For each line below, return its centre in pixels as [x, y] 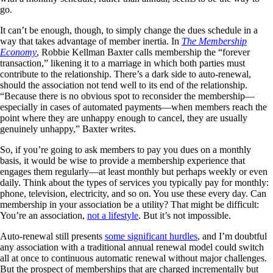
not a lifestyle [113, 216]
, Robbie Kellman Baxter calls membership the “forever [143, 52]
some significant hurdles [151, 236]
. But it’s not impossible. [185, 216]
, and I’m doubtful [232, 236]
